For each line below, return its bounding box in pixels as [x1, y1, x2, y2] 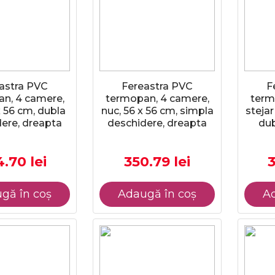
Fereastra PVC [122, 80, 193, 92]
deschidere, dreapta [107, 117, 207, 129]
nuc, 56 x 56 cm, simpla [101, 105, 214, 117]
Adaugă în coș [118, 187, 196, 201]
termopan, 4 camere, [105, 93, 209, 104]
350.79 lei [124, 153, 190, 170]
